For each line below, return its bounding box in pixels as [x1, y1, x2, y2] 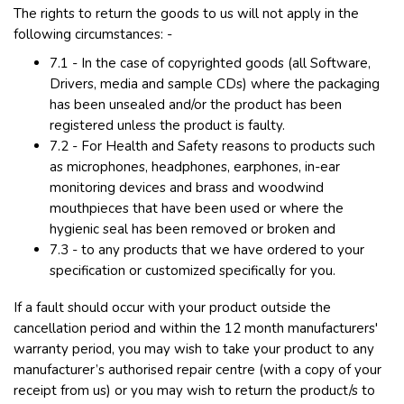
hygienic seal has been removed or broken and [50, 220, 335, 238]
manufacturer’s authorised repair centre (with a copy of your [14, 361, 381, 379]
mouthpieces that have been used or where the [50, 199, 344, 217]
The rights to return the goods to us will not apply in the [14, 5, 359, 23]
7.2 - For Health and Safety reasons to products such [50, 137, 375, 155]
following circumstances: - [14, 25, 172, 43]
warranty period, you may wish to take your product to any [14, 340, 374, 358]
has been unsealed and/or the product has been [50, 96, 342, 114]
